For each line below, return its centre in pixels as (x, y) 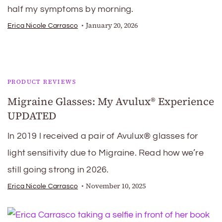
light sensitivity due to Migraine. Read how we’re (106, 153)
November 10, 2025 (116, 186)
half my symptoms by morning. (71, 9)
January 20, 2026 (112, 26)
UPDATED (32, 116)
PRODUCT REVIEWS (42, 82)
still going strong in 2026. (58, 170)
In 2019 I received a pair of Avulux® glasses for (103, 136)
